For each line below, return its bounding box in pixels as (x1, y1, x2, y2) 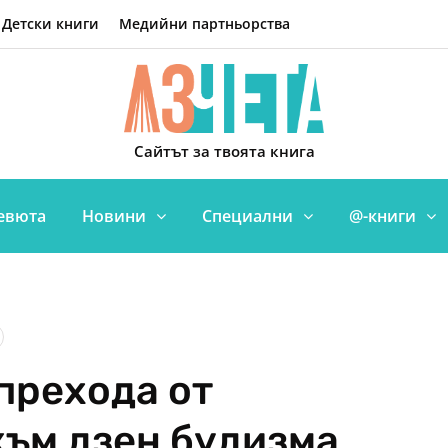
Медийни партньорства (119, 14, 290, 33)
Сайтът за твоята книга (133, 141, 315, 162)
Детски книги (2, 14, 99, 33)
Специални (202, 205, 293, 227)
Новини (82, 205, 146, 227)
